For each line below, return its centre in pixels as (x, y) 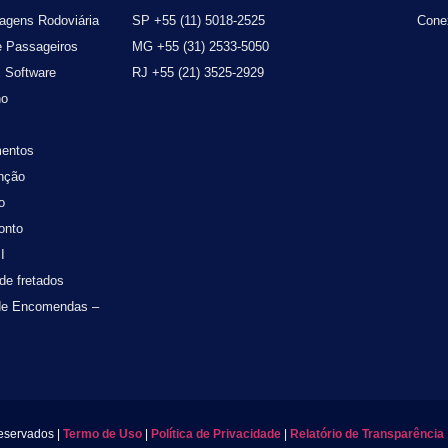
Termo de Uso (101, 433)
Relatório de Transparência (367, 433)
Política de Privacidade (216, 433)
